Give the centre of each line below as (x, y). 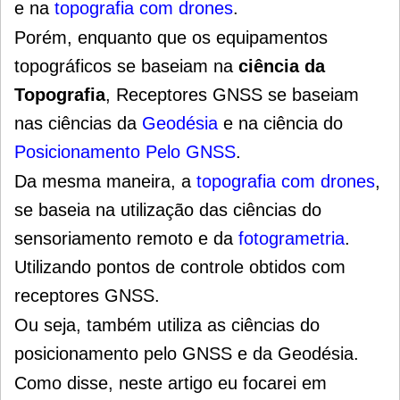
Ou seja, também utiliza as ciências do (167, 325)
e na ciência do (280, 124)
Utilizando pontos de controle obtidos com (180, 267)
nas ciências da (78, 124)
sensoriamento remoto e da (126, 239)
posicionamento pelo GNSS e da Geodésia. (187, 354)
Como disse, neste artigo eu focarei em (171, 383)
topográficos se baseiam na (126, 67)
